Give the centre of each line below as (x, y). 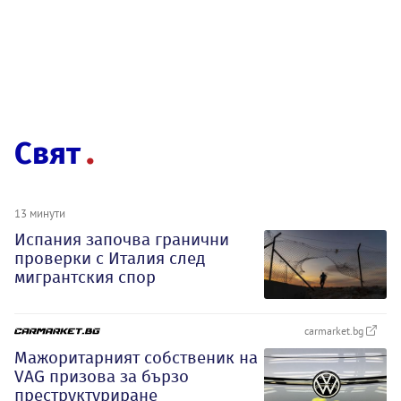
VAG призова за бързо (102, 376)
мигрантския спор (85, 277)
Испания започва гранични (122, 240)
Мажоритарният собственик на (136, 357)
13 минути (40, 213)
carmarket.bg (335, 330)
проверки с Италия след (110, 259)
